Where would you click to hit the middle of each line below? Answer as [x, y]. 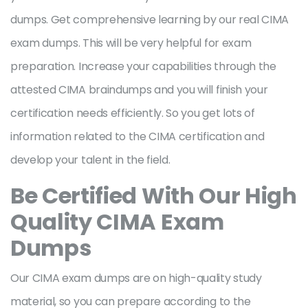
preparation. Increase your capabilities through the [143, 66]
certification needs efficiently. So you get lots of [133, 113]
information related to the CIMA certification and [137, 136]
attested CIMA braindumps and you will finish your [139, 90]
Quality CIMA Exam [117, 222]
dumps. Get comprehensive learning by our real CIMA [150, 20]
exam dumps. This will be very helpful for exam [131, 43]
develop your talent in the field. [92, 160]
